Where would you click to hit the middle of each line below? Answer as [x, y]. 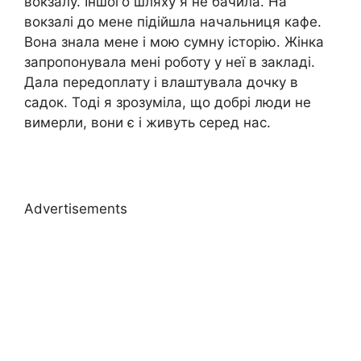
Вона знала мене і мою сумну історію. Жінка [174, 41]
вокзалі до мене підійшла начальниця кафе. [173, 21]
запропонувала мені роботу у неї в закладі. [170, 62]
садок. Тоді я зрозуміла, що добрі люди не [168, 102]
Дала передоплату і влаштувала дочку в [161, 82]
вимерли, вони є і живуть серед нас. [147, 122]
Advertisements [76, 209]
